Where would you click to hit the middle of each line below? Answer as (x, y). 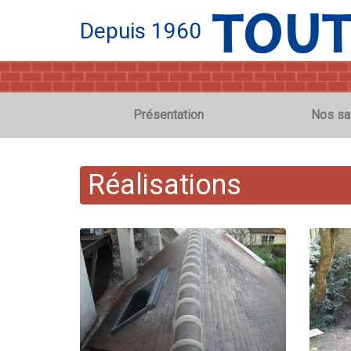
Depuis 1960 (143, 31)
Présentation (168, 115)
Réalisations (165, 185)
